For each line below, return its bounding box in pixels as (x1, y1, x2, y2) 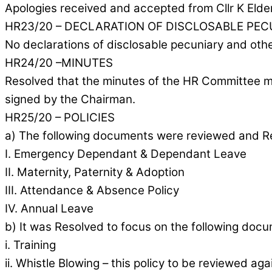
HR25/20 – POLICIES (5, 110, 115, 125)
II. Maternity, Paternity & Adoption (5, 165, 185, 180)
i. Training (5, 238, 56, 253)
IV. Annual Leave (5, 202, 93, 216)
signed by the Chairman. (5, 92, 135, 107)
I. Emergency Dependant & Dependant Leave (5, 147, 246, 161)
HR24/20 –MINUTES (5, 56, 113, 70)
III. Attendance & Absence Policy (5, 183, 179, 198)
